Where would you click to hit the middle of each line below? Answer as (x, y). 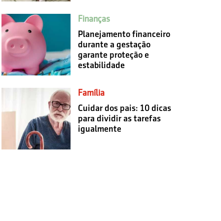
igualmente (99, 129)
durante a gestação (114, 44)
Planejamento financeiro (124, 34)
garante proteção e (113, 55)
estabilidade (101, 65)
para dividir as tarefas (119, 118)
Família (91, 92)
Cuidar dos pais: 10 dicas (124, 108)
